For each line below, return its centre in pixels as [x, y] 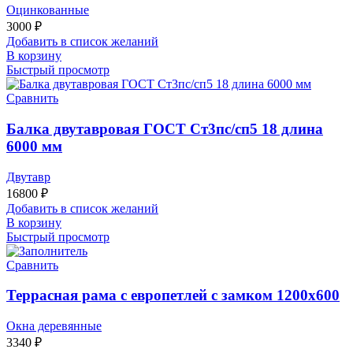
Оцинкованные [48, 10]
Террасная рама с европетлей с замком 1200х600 [173, 295]
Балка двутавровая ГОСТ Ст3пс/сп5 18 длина [165, 128]
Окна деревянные [54, 326]
